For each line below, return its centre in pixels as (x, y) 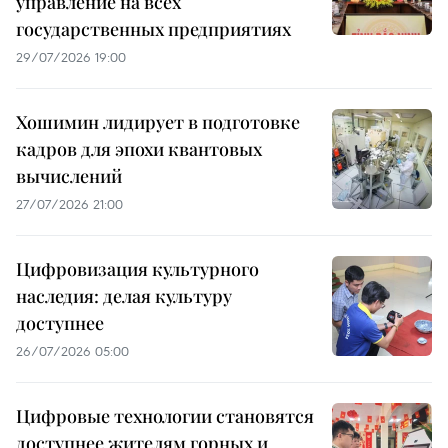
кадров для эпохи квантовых (139, 149)
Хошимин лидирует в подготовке (158, 122)
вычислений (69, 176)
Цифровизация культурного (137, 269)
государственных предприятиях (153, 29)
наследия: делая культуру (124, 296)
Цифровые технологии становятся (165, 416)
